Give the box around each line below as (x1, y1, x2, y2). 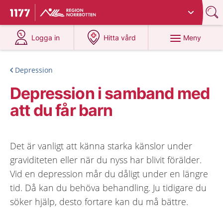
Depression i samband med (10, 84, 210, 103)
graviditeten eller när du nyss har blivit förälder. (10, 154, 202, 166)
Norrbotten (103, 4, 138, 13)
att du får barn (10, 101, 113, 120)
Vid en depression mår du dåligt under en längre (10, 168, 208, 180)
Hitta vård (104, 33, 136, 42)
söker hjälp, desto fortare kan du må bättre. (10, 196, 188, 208)
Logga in (31, 33, 60, 42)
